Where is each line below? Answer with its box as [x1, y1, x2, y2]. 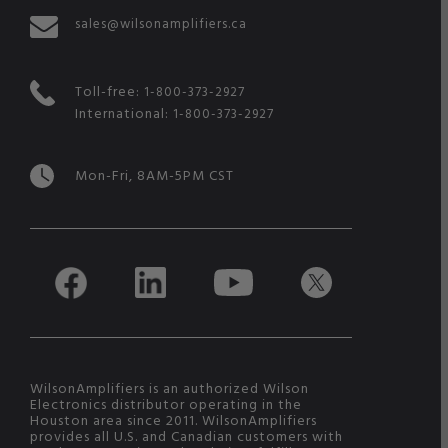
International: [74, 101, 173, 123]
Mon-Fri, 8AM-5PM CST [74, 163, 234, 185]
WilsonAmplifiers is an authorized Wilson [29, 376, 309, 398]
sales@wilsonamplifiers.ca [74, 12, 247, 33]
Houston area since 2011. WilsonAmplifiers [29, 408, 317, 430]
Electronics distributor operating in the [29, 392, 302, 414]
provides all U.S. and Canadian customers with [29, 424, 343, 446]
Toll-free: [74, 79, 144, 101]
